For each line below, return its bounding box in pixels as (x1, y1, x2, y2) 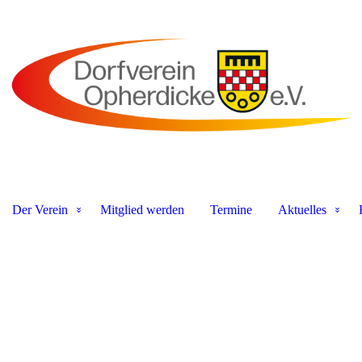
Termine (209, 203, 252, 217)
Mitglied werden (99, 203, 184, 217)
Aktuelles (277, 203, 326, 217)
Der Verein (11, 203, 68, 217)
